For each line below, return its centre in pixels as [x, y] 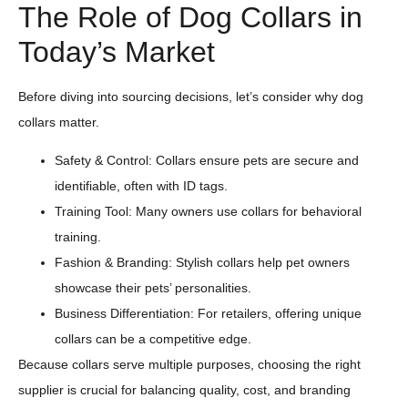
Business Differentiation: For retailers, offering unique [208, 314]
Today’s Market [117, 51]
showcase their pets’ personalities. [153, 288]
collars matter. [59, 122]
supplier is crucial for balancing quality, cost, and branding [184, 390]
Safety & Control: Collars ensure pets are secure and [207, 161]
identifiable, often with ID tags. [141, 186]
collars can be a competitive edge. [153, 339]
